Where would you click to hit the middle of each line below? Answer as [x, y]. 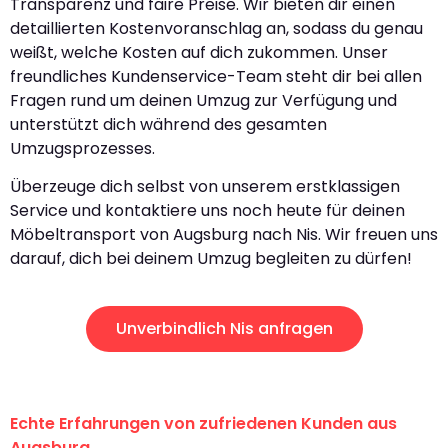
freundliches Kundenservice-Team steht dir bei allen [216, 77]
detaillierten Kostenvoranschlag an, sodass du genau [216, 29]
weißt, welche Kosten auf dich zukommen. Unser [199, 53]
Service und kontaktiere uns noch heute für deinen [207, 211]
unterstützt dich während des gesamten [168, 125]
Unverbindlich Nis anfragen [224, 328]
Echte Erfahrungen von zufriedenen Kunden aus [203, 423]
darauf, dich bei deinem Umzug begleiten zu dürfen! [211, 259]
